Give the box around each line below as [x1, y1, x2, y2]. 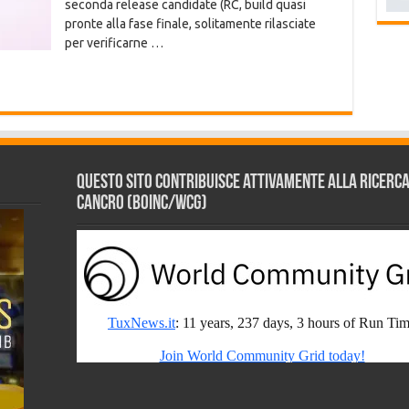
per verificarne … [64, 36, 163, 50]
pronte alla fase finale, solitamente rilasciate [64, 16, 316, 31]
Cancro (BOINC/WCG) [77, 194, 208, 215]
